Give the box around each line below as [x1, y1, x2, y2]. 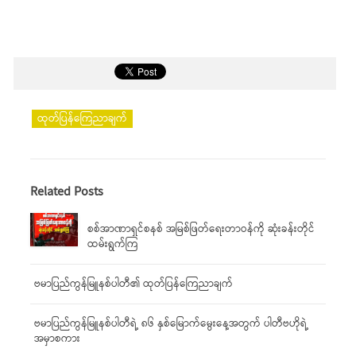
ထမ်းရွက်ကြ [87, 236, 138, 253]
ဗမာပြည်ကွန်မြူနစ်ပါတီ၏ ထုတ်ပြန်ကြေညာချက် [34, 276, 233, 292]
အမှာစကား [34, 331, 80, 347]
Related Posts [30, 182, 103, 202]
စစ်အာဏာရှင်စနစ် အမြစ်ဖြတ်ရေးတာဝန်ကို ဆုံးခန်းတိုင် [87, 221, 315, 238]
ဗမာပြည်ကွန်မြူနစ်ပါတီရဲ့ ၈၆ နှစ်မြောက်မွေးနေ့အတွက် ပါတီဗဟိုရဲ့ [34, 315, 308, 332]
